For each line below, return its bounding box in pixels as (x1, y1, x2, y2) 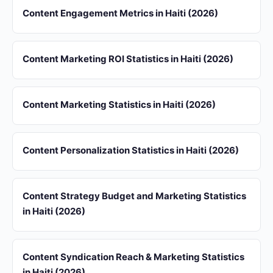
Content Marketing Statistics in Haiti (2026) (23, 99, 216, 110)
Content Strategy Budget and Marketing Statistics (23, 190, 246, 202)
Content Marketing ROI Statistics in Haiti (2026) (23, 53, 233, 65)
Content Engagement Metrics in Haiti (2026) (23, 7, 218, 19)
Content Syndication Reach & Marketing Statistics (23, 251, 244, 263)
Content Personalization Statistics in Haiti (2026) (23, 144, 239, 156)
